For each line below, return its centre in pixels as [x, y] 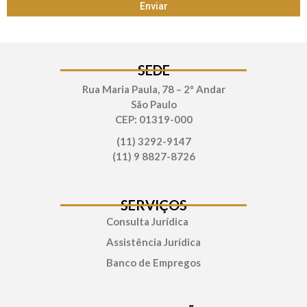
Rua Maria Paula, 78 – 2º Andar [153, 89]
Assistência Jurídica [153, 242]
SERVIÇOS [153, 205]
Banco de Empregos [153, 262]
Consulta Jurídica [147, 221]
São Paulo [153, 104]
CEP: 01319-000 [153, 119]
